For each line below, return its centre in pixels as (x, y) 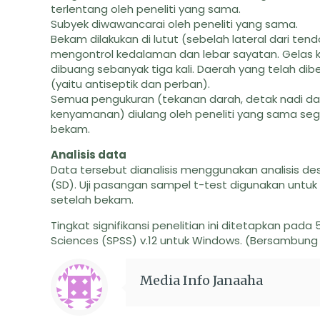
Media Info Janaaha (202, 280)
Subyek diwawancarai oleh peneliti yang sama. (175, 24)
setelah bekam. (92, 200)
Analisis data (89, 155)
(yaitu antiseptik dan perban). (131, 84)
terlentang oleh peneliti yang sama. (146, 9)
